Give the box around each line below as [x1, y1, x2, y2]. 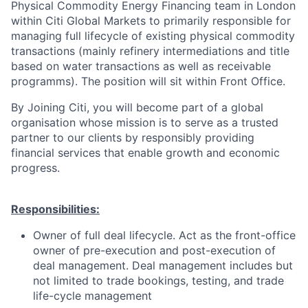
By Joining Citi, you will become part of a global [11, 100, 263, 115]
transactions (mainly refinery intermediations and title [11, 44, 289, 58]
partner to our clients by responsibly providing [11, 131, 254, 145]
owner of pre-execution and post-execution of [33, 243, 276, 258]
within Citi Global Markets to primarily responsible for [11, 14, 291, 28]
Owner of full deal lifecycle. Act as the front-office [33, 228, 296, 243]
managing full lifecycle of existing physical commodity [11, 29, 295, 43]
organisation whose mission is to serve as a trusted [11, 115, 278, 130]
